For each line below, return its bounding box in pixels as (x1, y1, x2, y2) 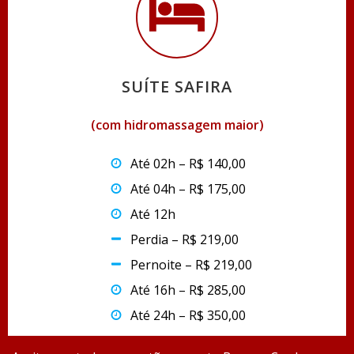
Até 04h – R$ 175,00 (130, 180, 246, 198)
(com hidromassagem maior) (90, 116, 264, 134)
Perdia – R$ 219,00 (130, 231, 239, 248)
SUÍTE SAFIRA (122, 76, 232, 97)
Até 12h (130, 205, 175, 223)
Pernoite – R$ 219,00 (130, 256, 252, 273)
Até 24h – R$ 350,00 (130, 307, 246, 324)
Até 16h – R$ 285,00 (130, 281, 246, 299)
